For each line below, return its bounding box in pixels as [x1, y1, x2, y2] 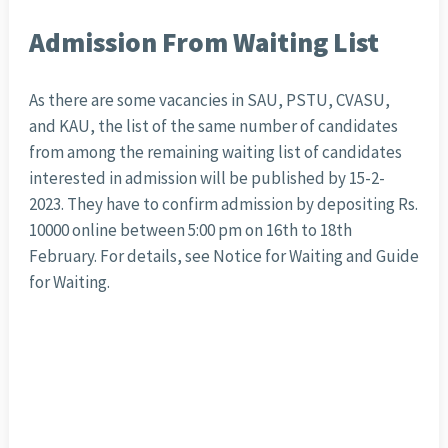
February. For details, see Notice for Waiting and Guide [28, 244, 419, 267]
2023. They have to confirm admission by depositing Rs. [28, 192, 418, 215]
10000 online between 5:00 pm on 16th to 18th [28, 218, 352, 241]
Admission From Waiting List [28, 24, 379, 59]
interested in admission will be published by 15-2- [28, 166, 385, 189]
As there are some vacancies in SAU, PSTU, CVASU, [28, 88, 390, 111]
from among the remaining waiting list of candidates [28, 140, 402, 163]
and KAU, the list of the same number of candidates [28, 114, 398, 137]
